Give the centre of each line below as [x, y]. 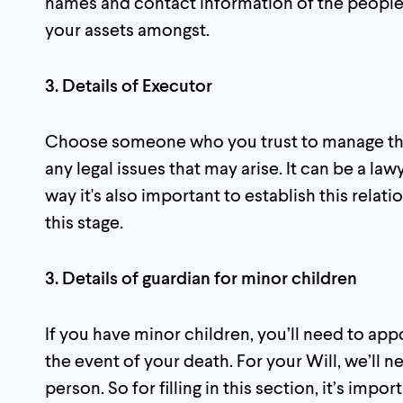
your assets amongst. [127, 28]
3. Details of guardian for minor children [201, 277]
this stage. [84, 221]
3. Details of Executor [129, 84]
